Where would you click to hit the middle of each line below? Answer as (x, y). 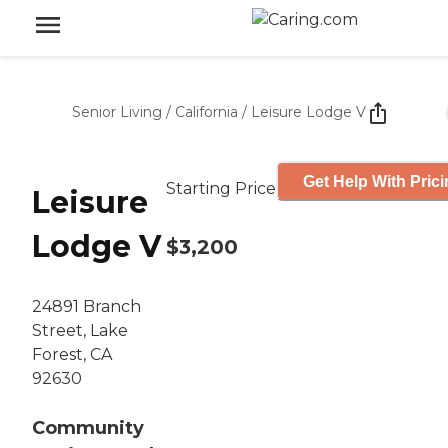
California (206, 112)
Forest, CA (72, 355)
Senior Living (117, 112)
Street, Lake (80, 331)
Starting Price (221, 188)
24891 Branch (86, 307)
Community (88, 428)
